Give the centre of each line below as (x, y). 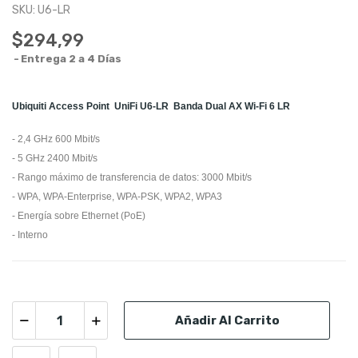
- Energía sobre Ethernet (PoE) (79, 216)
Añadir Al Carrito (227, 320)
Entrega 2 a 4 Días (71, 59)
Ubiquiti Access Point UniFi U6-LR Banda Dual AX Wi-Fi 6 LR (151, 107)
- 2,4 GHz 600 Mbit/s (56, 139)
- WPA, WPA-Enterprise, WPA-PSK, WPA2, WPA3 (117, 197)
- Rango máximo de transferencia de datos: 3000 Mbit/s (132, 178)
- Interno (30, 235)
